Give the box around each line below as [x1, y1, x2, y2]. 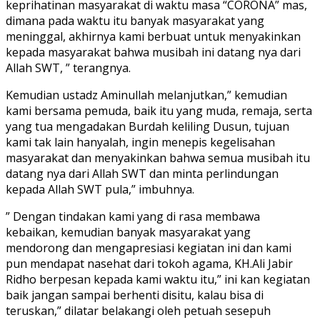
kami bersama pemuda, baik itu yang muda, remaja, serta [6, 102, 312, 119]
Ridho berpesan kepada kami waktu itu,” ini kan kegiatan [6, 271, 310, 287]
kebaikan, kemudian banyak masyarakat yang [6, 224, 251, 240]
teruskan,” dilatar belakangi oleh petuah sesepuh [6, 302, 271, 319]
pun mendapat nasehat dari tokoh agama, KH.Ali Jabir [6, 255, 293, 271]
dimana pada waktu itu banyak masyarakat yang [6, 12, 264, 29]
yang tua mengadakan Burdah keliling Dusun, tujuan [6, 118, 289, 134]
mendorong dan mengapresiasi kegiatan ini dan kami [6, 239, 291, 256]
